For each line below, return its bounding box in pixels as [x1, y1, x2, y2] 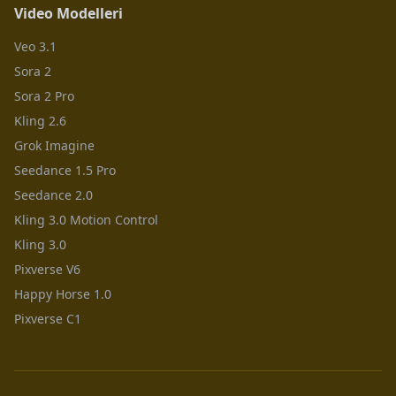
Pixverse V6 [14, 261, 80, 278]
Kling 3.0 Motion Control [14, 211, 158, 228]
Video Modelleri [14, 4, 123, 23]
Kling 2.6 [14, 112, 66, 129]
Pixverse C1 [14, 310, 81, 327]
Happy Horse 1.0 [14, 286, 111, 302]
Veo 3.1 [14, 38, 57, 55]
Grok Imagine [14, 137, 95, 154]
